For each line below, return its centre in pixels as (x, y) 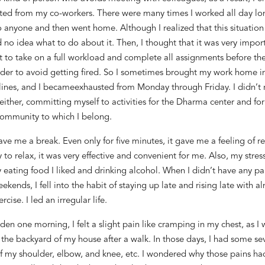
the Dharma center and (206, 102)
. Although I (139, 28)
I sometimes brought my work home (186, 73)
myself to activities (110, 102)
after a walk (126, 240)
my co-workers (64, 14)
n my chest (220, 225)
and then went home (75, 28)
